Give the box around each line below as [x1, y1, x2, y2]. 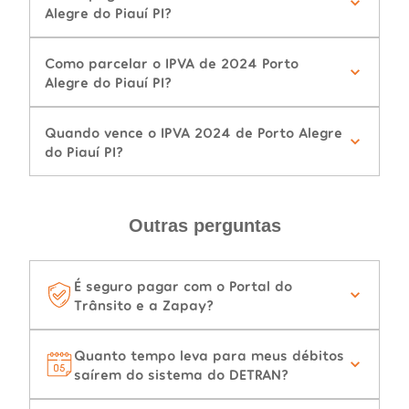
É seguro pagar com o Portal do [74, 277, 292, 295]
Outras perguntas [128, 215, 281, 236]
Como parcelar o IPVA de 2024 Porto [45, 54, 299, 72]
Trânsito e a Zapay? [74, 296, 214, 314]
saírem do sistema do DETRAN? [74, 365, 288, 383]
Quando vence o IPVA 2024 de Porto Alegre [45, 123, 342, 142]
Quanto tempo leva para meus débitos [74, 346, 344, 364]
